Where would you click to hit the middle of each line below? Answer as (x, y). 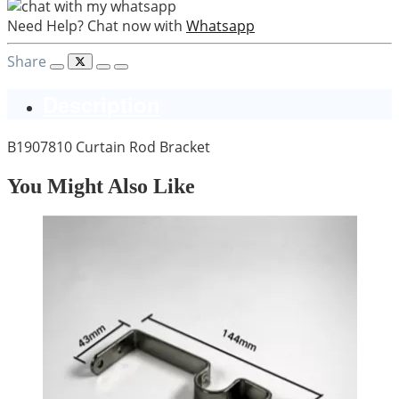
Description (102, 104)
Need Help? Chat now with (95, 25)
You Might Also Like (101, 186)
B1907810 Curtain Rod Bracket (109, 147)
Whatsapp (220, 25)
